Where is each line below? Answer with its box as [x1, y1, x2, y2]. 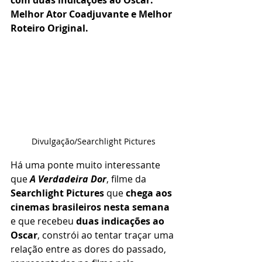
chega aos [126, 186, 174, 199]
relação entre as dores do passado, [11, 242, 168, 256]
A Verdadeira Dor [30, 172, 106, 185]
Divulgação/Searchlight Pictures [32, 135, 156, 147]
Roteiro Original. [11, 22, 88, 35]
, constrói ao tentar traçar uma [37, 228, 176, 242]
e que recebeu [11, 214, 76, 227]
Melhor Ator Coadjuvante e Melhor [11, 8, 174, 20]
